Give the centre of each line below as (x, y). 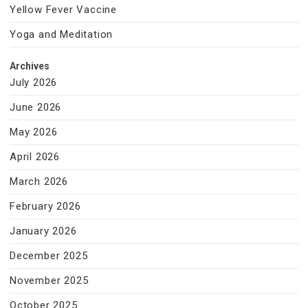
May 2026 (34, 132)
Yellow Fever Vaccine (63, 10)
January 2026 (43, 231)
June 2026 (36, 107)
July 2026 (34, 82)
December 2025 (49, 256)
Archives (30, 66)
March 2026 (39, 181)
